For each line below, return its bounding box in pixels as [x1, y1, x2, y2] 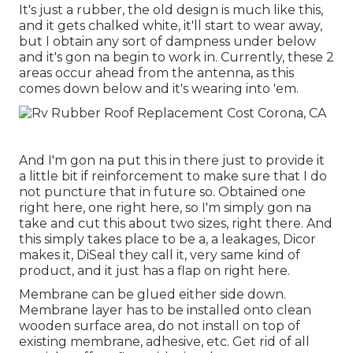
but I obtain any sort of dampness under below [19, 34, 316, 50]
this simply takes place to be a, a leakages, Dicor [19, 231, 316, 247]
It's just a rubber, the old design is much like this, [19, 2, 323, 18]
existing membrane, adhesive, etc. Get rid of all [19, 333, 310, 349]
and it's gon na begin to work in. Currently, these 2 [19, 50, 334, 65]
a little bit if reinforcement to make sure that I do [19, 168, 327, 184]
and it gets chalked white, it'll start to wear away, [19, 18, 322, 34]
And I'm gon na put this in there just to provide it [19, 152, 325, 168]
